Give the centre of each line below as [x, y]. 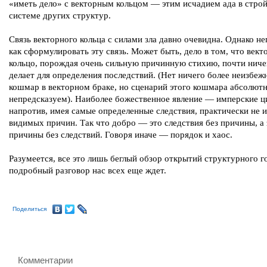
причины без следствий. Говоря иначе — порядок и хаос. [121, 135]
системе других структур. [60, 15]
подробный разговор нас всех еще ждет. [88, 170]
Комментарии [45, 260]
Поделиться [30, 209]
